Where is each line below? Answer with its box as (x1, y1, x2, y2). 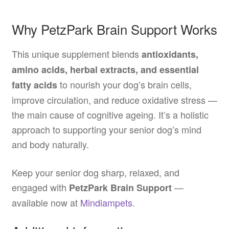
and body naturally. (11, 138, 89, 151)
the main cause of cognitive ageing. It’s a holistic (11, 108, 209, 122)
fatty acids (11, 78, 57, 92)
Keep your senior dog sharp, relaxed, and (11, 165, 179, 179)
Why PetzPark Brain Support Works (11, 19, 217, 39)
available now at (11, 195, 80, 209)
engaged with (11, 180, 69, 194)
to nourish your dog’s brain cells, (57, 78, 192, 91)
